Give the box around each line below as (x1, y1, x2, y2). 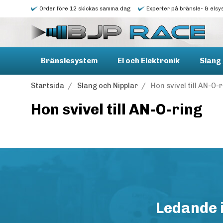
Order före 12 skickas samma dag (38, 5, 130, 12)
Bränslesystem (41, 56, 98, 65)
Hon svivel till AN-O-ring (31, 101, 203, 118)
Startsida (31, 81, 64, 90)
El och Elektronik (117, 56, 180, 65)
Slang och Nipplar (77, 81, 138, 90)
